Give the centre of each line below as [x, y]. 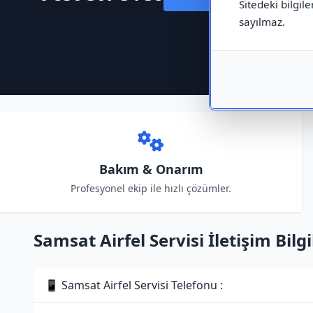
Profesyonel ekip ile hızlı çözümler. [151, 188]
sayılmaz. [262, 22]
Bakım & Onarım [151, 169]
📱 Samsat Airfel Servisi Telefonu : [134, 285]
